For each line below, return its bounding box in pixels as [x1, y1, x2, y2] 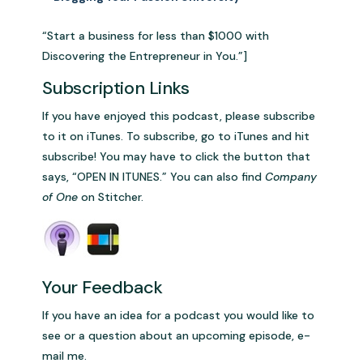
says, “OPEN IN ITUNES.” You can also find [42, 169, 266, 185]
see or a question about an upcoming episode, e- [42, 328, 311, 344]
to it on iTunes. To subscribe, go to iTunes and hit [42, 129, 310, 144]
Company [265, 169, 318, 185]
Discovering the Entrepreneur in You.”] [42, 49, 248, 64]
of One [42, 190, 82, 205]
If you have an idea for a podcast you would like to [42, 308, 315, 323]
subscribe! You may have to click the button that [42, 149, 311, 164]
